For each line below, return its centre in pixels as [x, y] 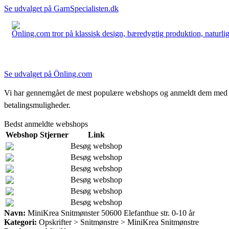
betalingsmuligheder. [37, 105]
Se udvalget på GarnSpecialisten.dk [61, 8]
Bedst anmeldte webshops [46, 124]
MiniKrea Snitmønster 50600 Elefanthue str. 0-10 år [110, 213]
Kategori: [20, 222]
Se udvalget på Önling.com [48, 74]
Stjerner [54, 134]
